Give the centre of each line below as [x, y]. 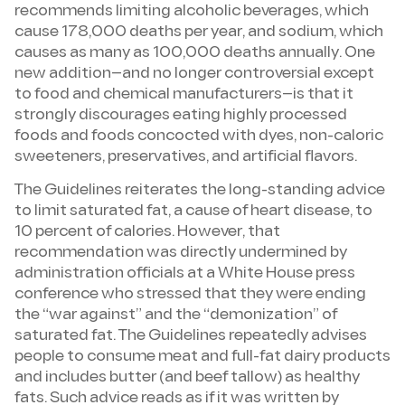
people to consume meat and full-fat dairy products [202, 358]
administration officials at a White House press [185, 274]
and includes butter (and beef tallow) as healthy [187, 378]
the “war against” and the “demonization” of [176, 316]
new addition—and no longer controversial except [194, 74]
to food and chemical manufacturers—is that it [184, 94]
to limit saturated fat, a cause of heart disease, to [193, 212]
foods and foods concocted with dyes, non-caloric [199, 136]
